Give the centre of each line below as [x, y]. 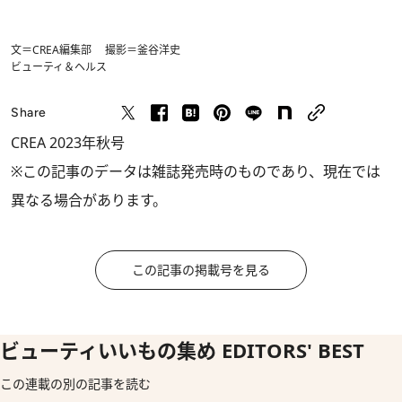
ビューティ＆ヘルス [59, 67]
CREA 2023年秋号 [68, 143]
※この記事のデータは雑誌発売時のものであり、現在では [196, 172]
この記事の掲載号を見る [201, 270]
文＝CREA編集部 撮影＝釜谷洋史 [96, 50]
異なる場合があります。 [89, 201]
